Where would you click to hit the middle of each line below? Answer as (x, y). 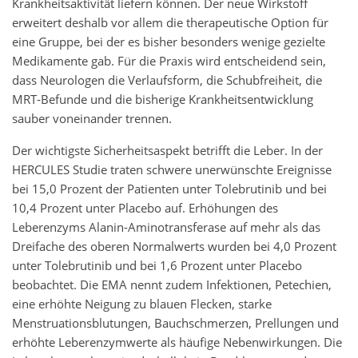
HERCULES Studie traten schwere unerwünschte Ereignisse (172, 170)
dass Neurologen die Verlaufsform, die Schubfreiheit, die (167, 81)
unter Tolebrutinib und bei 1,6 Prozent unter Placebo (157, 266)
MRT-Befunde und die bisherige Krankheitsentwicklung (163, 100)
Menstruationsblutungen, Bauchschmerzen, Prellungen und (175, 324)
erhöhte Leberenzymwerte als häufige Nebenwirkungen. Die (177, 343)
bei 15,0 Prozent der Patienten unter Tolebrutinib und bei (169, 189)
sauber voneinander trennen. (92, 119)
